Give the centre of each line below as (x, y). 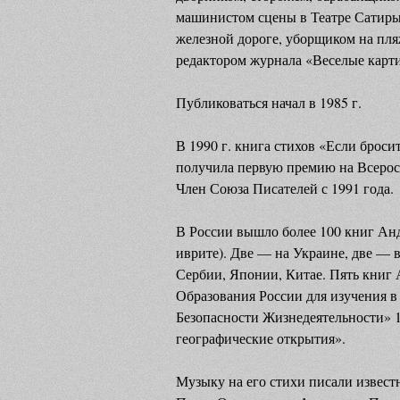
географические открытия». (261, 338)
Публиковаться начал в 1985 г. (269, 102)
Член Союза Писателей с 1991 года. (285, 188)
